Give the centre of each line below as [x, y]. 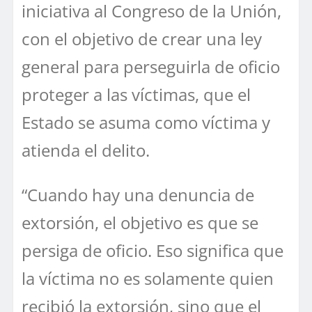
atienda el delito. [86, 150]
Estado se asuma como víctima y [146, 122]
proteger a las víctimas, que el [136, 94]
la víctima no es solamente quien [148, 278]
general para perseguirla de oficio [151, 66]
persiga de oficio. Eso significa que [153, 250]
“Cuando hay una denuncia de [138, 194]
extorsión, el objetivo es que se [140, 222]
